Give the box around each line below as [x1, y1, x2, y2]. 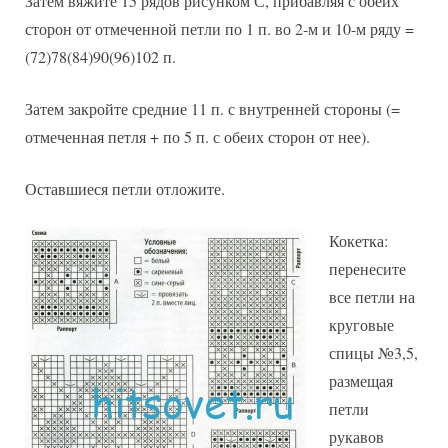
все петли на [329, 286, 415, 308]
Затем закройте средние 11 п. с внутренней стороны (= [25, 98, 400, 120]
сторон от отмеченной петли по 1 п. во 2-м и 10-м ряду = [25, 18, 414, 40]
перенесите [329, 258, 406, 280]
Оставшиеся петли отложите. [25, 178, 225, 200]
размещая [329, 370, 393, 392]
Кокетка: [329, 230, 388, 252]
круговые [329, 314, 394, 336]
